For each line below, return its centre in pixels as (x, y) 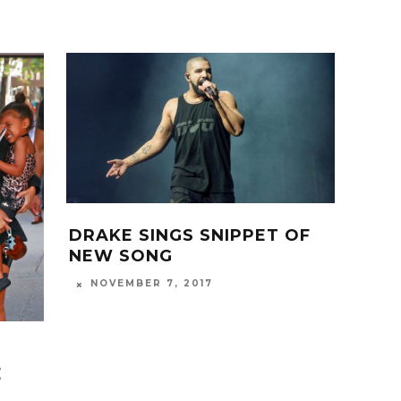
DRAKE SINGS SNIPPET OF (190, 236)
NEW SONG (121, 256)
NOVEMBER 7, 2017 (152, 284)
